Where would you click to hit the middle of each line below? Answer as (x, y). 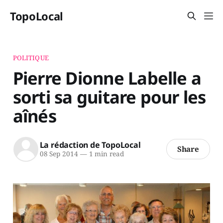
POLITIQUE (31, 57)
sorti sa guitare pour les (109, 97)
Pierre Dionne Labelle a (107, 78)
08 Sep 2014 (59, 154)
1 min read (105, 154)
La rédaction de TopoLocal (90, 145)
